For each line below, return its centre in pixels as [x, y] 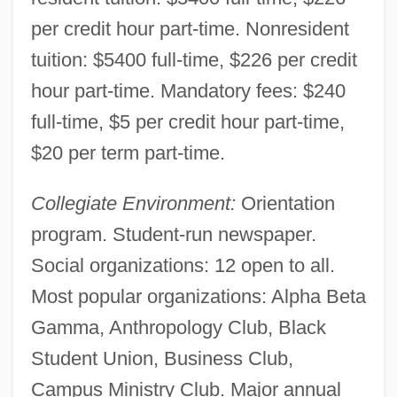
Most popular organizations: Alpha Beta [198, 296]
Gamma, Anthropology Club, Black [178, 327]
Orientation [285, 203]
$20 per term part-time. [128, 152]
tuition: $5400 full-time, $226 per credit [194, 59]
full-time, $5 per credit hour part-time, [187, 121]
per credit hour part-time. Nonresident [190, 28]
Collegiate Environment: [133, 203]
